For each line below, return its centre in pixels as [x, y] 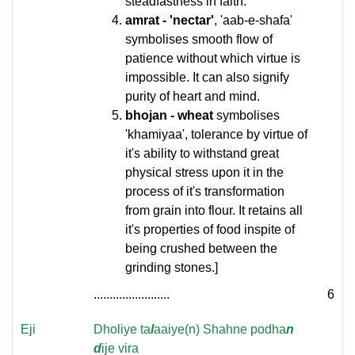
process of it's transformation [205, 191]
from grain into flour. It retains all [214, 210]
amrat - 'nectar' [170, 20]
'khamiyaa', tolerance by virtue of [216, 134]
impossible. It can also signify [207, 77]
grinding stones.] [172, 267]
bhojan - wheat [169, 115]
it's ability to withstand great [202, 153]
